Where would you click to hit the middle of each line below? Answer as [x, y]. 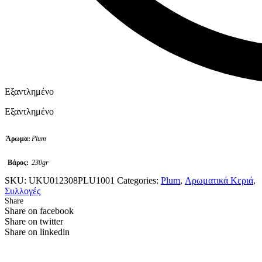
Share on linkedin [37, 232]
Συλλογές [23, 191]
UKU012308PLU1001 [72, 180]
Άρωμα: [18, 138]
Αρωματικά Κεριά [219, 180]
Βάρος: [18, 162]
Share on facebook [39, 211]
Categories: [138, 180]
